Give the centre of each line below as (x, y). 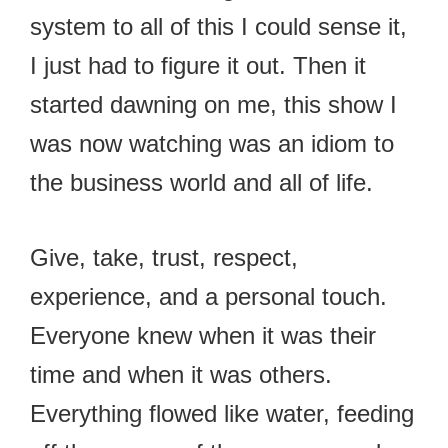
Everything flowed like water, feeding (222, 413)
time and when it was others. (181, 374)
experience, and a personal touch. (208, 296)
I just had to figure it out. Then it (198, 65)
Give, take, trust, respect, (164, 257)
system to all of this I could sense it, (218, 26)
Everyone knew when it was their (203, 335)
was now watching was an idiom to (212, 143)
